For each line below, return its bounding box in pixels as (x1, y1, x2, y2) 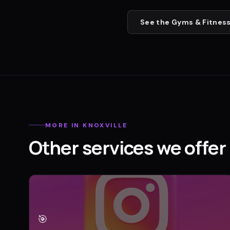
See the (140, 17, 171, 27)
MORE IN (45, 121, 83, 129)
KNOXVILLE (83, 121, 128, 129)
